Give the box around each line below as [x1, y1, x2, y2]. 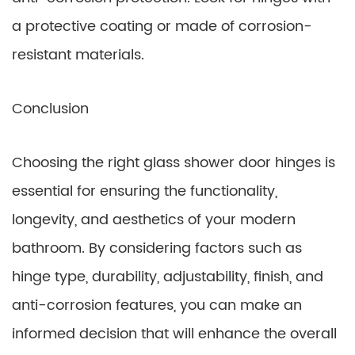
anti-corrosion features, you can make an [12, 294, 302, 317]
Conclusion [12, 97, 89, 120]
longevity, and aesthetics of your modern [12, 208, 296, 231]
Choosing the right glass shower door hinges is [12, 151, 335, 174]
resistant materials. [12, 44, 144, 67]
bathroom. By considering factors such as [12, 237, 302, 260]
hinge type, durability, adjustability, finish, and [12, 265, 323, 288]
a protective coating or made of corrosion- [12, 15, 312, 38]
